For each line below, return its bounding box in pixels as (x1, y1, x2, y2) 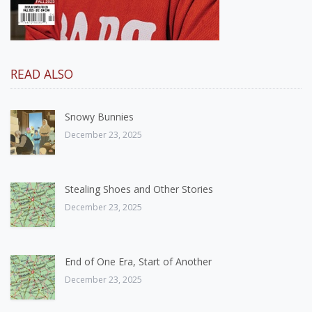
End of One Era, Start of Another (65, 254, 212, 268)
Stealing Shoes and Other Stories (65, 182, 213, 196)
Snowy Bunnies (65, 109, 134, 123)
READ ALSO (10, 65, 73, 82)
